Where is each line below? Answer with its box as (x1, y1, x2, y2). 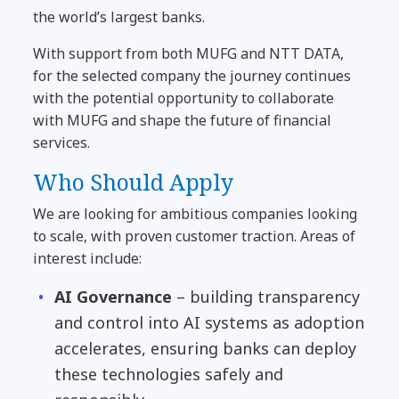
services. (33, 132, 91, 152)
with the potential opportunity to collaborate (33, 87, 335, 108)
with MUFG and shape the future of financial (33, 110, 332, 130)
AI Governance (54, 285, 173, 307)
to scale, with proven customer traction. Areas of (33, 225, 356, 246)
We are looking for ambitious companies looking (33, 203, 358, 224)
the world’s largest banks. (33, 6, 209, 27)
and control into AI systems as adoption (54, 311, 365, 333)
